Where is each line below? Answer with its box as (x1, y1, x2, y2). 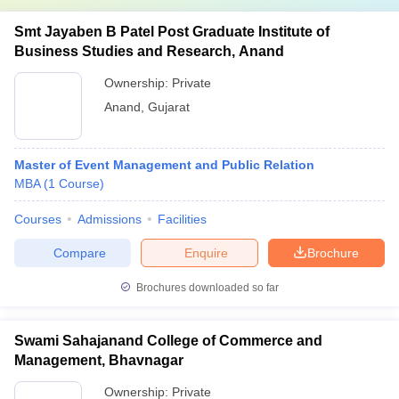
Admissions (77, 212, 142, 226)
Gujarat (148, 100, 190, 114)
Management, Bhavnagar (14, 353, 183, 368)
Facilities (158, 212, 207, 226)
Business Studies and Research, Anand (14, 44, 284, 59)
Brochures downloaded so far (134, 281, 279, 294)
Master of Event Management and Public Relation (14, 158, 314, 172)
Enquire (184, 245, 228, 260)
